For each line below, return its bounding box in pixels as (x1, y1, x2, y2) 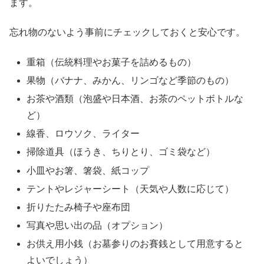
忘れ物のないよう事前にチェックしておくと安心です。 (9, 27, 245, 38)
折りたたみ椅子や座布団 (27, 202, 131, 212)
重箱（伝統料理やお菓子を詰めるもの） (27, 57, 197, 67)
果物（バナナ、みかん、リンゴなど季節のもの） (27, 75, 235, 85)
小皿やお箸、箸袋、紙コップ (27, 165, 150, 176)
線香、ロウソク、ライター (27, 128, 140, 139)
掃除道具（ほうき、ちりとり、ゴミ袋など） (27, 147, 216, 157)
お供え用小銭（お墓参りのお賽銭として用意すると (27, 239, 244, 249)
